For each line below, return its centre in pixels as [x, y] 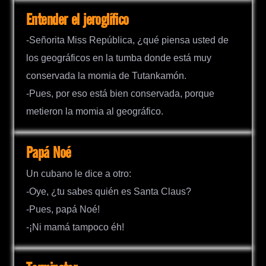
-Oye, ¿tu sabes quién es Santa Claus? [109, 191]
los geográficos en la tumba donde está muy [119, 58]
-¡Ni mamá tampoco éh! [75, 227]
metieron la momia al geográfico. [95, 112]
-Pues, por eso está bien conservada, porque [120, 94]
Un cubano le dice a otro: [79, 173]
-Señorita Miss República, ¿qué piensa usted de [127, 40]
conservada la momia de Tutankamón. [106, 76]
